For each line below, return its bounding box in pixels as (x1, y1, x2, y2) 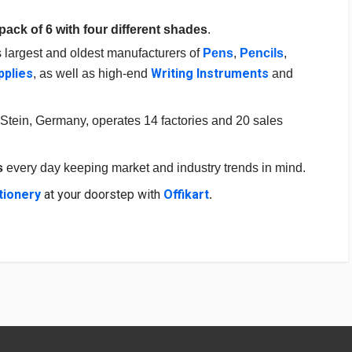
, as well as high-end (33, 66, 151, 80)
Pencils (240, 46, 284, 60)
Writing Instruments (151, 65, 269, 81)
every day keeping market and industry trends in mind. (3, 160, 306, 174)
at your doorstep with (41, 186, 163, 202)
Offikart (163, 186, 209, 202)
